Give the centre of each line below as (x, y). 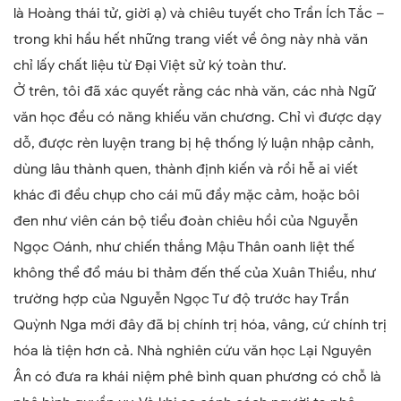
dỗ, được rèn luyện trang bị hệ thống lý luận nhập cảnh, (194, 143)
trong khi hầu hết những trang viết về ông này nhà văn (191, 39)
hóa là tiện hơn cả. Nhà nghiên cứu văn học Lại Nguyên (192, 351)
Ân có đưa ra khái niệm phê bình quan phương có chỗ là (197, 377)
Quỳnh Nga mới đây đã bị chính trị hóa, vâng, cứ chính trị (200, 325)
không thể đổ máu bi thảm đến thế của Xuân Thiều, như (195, 273)
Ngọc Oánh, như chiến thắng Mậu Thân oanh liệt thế (184, 247)
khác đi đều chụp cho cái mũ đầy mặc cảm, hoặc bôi (187, 195)
